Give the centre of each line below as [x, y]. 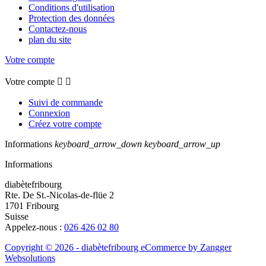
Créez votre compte [65, 123]
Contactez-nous [58, 28]
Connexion [49, 113]
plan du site [50, 39]
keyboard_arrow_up [182, 144]
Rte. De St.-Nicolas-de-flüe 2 [59, 195]
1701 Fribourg [32, 205]
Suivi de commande [66, 102]
